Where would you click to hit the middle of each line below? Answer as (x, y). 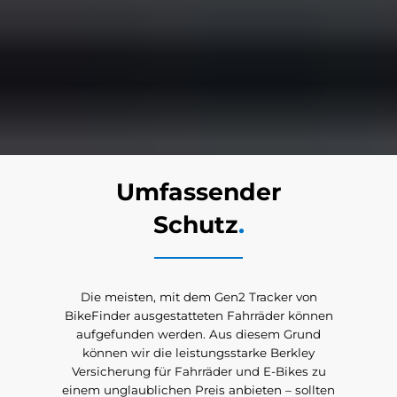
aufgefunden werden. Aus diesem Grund (198, 334)
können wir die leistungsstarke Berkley (198, 352)
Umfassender (198, 191)
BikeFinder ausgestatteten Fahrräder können (198, 315)
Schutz (195, 224)
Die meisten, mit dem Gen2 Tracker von (198, 296)
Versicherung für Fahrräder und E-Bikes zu (198, 371)
